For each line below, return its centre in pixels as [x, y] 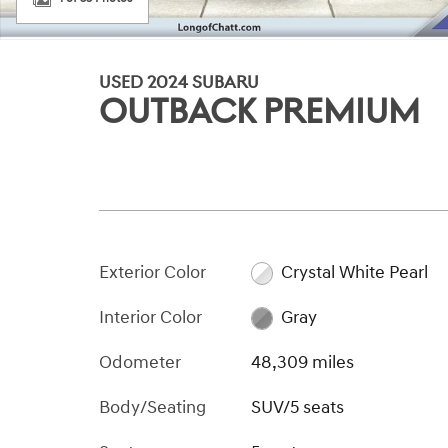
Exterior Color [152, 272]
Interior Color [150, 317]
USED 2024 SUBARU [179, 82]
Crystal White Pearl [355, 272]
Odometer [140, 362]
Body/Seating [152, 407]
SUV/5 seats [297, 407]
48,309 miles [302, 362]
